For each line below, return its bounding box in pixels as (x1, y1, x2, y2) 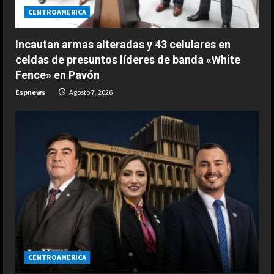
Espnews (15, 87, 45, 97)
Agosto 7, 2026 (68, 87, 113, 97)
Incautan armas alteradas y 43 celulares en (15, 38, 231, 51)
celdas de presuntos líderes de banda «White (15, 53, 240, 67)
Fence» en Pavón (15, 68, 100, 82)
